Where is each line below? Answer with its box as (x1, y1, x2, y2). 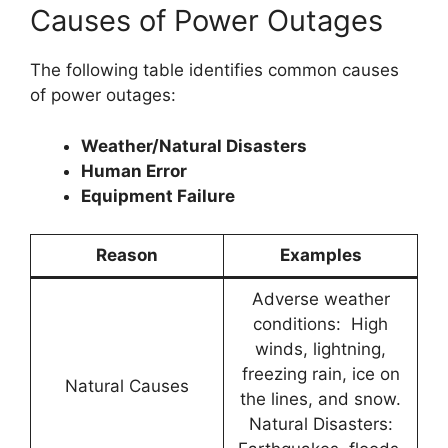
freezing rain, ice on (241, 364, 400, 385)
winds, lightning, (255, 339, 386, 360)
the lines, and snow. (240, 389, 401, 410)
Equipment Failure (81, 185, 235, 206)
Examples (279, 245, 362, 266)
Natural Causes (65, 376, 189, 397)
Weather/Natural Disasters (81, 135, 307, 156)
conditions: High (253, 314, 388, 335)
